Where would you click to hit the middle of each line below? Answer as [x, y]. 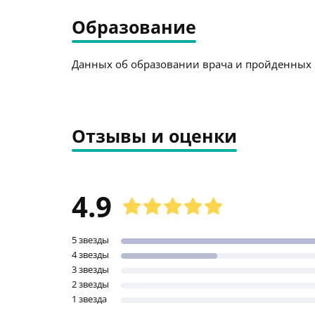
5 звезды [90, 240]
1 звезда [89, 299]
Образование [134, 27]
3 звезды [90, 269]
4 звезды [90, 255]
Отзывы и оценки [154, 136]
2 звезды [90, 284]
